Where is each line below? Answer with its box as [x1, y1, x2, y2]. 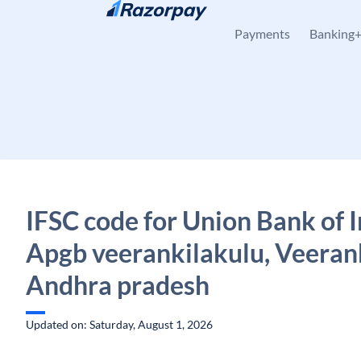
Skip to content [39, 14, 115, 27]
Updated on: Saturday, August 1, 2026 [26, 317, 213, 331]
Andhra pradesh [26, 269, 210, 301]
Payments [234, 26, 290, 41]
